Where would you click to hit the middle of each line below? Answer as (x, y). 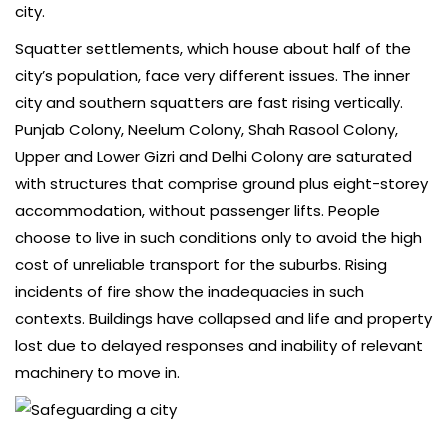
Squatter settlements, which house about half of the (213, 49)
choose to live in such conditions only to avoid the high (218, 238)
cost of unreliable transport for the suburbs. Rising (201, 265)
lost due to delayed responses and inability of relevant (219, 346)
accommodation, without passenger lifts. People (197, 211)
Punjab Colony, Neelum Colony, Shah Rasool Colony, (206, 130)
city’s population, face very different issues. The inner (212, 76)
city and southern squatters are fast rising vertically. (209, 103)
